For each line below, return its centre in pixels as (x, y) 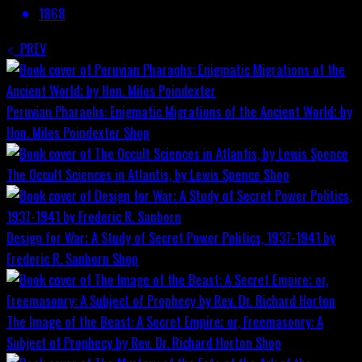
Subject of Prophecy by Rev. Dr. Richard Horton (129, 342)
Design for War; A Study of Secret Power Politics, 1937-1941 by (171, 237)
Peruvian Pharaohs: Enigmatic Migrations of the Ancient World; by (179, 111)
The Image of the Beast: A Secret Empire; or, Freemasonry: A (165, 321)
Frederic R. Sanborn (58, 258)
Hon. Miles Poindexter (63, 132)
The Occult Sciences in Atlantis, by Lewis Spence (133, 174)
